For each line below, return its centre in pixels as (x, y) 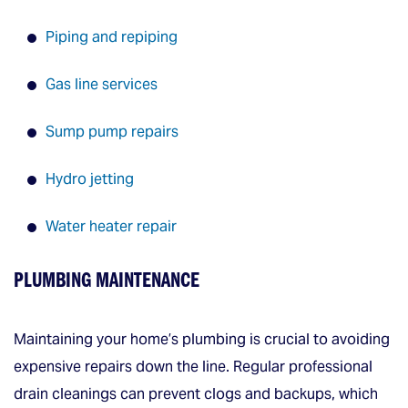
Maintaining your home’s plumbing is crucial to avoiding (202, 339)
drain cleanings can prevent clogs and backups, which (196, 394)
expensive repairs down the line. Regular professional (193, 367)
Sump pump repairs (112, 132)
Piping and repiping (112, 37)
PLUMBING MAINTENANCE (109, 281)
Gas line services (102, 84)
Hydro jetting (90, 179)
